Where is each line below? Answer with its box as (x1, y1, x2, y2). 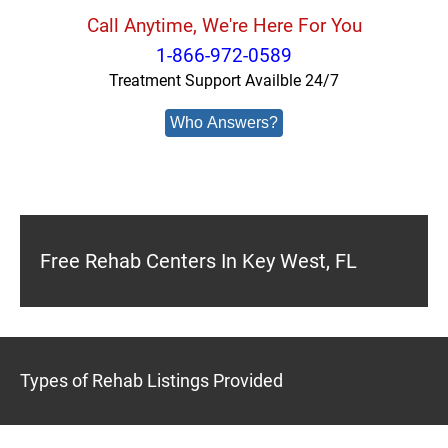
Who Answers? (170, 114, 278, 131)
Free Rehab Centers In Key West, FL (40, 249, 357, 273)
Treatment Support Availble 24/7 (109, 71, 339, 90)
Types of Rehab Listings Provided (20, 370, 283, 391)
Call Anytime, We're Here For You (86, 14, 362, 37)
